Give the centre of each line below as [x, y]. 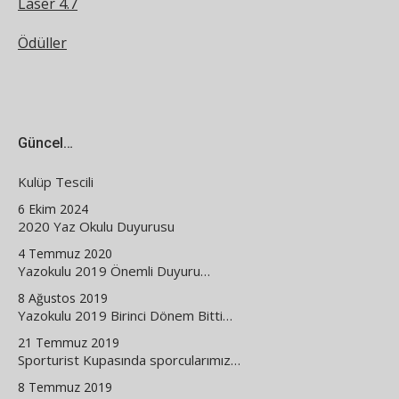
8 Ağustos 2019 [63, 298]
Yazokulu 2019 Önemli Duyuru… [114, 271]
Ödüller [42, 43]
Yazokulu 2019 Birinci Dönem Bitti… [125, 316]
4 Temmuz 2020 [65, 254]
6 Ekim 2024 [53, 209]
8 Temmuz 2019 [65, 387]
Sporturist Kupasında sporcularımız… [129, 360]
